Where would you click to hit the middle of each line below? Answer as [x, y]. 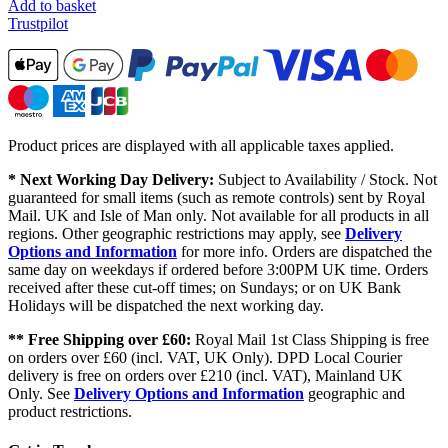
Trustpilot [38, 24]
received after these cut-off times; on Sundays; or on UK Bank [204, 288]
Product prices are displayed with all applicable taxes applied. [201, 146]
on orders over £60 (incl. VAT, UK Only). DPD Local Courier [205, 358]
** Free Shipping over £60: [99, 340]
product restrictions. [70, 412]
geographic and [354, 394]
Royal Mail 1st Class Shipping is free [310, 340]
